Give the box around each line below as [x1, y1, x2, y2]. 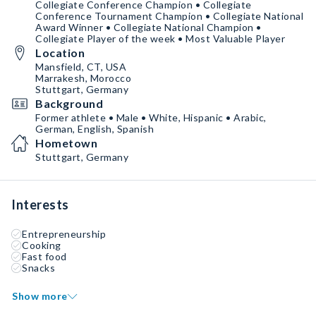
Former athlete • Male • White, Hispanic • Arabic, [35, 111, 267, 123]
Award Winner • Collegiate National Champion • [35, 21, 262, 33]
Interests [11, 197, 69, 212]
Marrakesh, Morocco [35, 72, 131, 84]
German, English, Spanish [35, 123, 154, 135]
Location [35, 46, 85, 59]
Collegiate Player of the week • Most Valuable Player [35, 32, 285, 44]
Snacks [22, 262, 55, 274]
